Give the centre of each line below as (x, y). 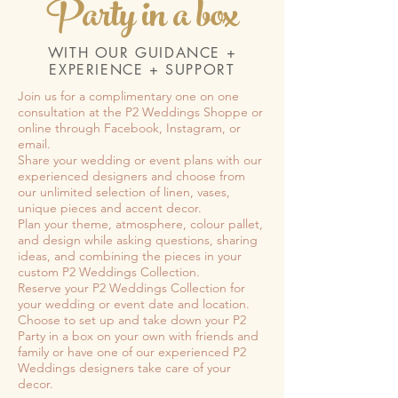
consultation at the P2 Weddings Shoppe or (140, 112)
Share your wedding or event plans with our (140, 160)
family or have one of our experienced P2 (132, 352)
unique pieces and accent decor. (111, 208)
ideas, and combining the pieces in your (130, 256)
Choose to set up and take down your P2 (132, 320)
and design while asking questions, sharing (138, 240)
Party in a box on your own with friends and (138, 336)
